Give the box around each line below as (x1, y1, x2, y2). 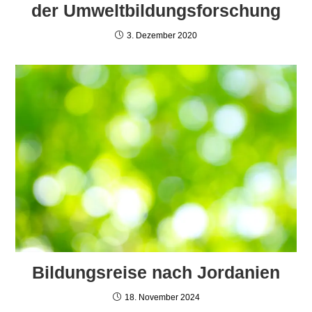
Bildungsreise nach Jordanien (32, 262, 280, 282)
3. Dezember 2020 (127, 30, 197, 40)
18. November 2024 (124, 292, 200, 302)
